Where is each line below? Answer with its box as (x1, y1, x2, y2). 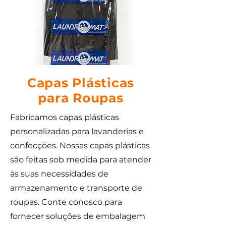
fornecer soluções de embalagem (10, 211, 145, 221)
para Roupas (38, 90, 124, 105)
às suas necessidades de (10, 169, 108, 179)
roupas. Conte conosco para (10, 197, 122, 207)
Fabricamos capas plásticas (10, 112, 119, 122)
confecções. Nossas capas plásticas (10, 141, 150, 150)
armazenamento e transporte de (10, 183, 142, 193)
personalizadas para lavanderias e (10, 127, 144, 136)
